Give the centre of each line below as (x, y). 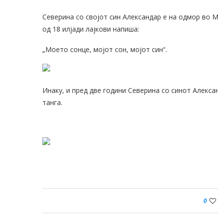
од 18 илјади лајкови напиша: (91, 29)
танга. (52, 102)
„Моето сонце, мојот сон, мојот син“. (105, 49)
